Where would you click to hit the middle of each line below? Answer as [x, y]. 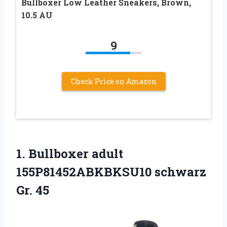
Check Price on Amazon [113, 81]
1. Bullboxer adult [70, 153]
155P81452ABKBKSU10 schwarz [111, 172]
